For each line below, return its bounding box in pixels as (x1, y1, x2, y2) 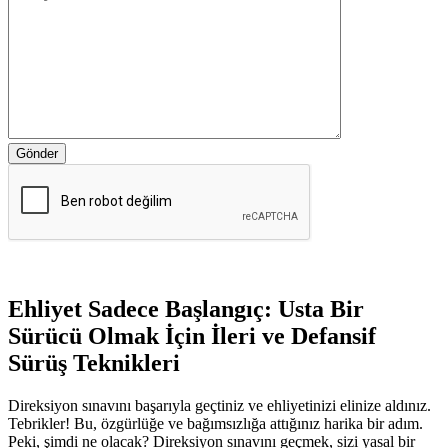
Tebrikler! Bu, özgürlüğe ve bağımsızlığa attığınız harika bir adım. (8, 414, 423, 432)
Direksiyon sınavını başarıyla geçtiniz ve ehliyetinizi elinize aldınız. (8, 396, 431, 414)
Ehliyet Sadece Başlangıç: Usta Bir (8, 295, 364, 322)
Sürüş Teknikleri (8, 349, 180, 376)
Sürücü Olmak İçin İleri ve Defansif (8, 322, 376, 349)
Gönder (16, 145, 58, 161)
